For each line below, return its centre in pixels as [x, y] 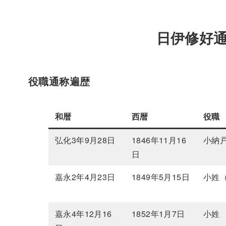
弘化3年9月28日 [85, 140]
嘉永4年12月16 [83, 214]
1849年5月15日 [161, 177]
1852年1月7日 [158, 214]
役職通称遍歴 [59, 81]
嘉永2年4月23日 [85, 177]
